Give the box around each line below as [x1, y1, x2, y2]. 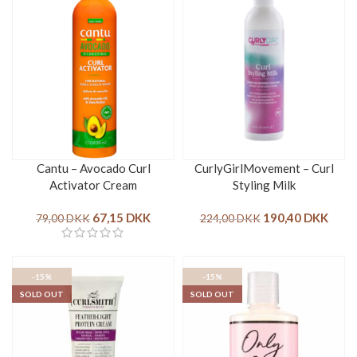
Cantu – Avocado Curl [36, 160, 151, 175]
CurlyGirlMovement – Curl [194, 160, 334, 175]
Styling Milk [232, 177, 296, 192]
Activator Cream [49, 177, 137, 192]
